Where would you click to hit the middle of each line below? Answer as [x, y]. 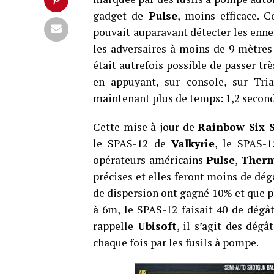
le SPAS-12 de [132, 143]
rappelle [115, 226]
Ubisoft [157, 226]
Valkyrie [193, 143]
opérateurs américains [150, 160]
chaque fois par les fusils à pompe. [176, 243]
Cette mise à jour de [146, 127]
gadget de [121, 16]
